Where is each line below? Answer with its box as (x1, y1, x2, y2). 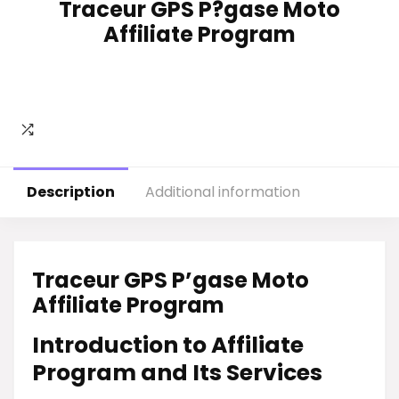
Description (27, 182, 115, 202)
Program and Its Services (32, 357, 322, 388)
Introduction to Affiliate (32, 330, 304, 361)
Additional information (145, 182, 300, 202)
